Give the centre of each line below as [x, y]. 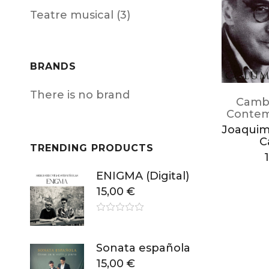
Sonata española [143, 248]
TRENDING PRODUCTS [92, 148]
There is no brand [80, 95]
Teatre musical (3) [80, 15]
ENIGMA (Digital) [143, 176]
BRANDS [53, 66]
